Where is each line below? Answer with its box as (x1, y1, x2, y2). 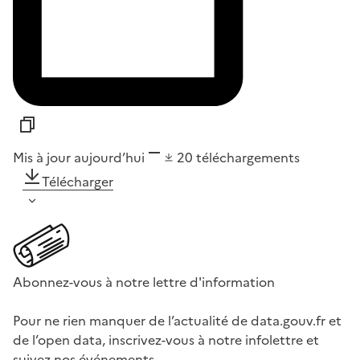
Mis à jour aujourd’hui (13, 147, 145, 167)
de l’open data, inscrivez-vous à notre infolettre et (13, 329, 319, 350)
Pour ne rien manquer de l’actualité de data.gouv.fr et (13, 310, 342, 330)
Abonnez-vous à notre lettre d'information (13, 272, 275, 292)
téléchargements (196, 147, 300, 167)
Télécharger (42, 171, 113, 191)
